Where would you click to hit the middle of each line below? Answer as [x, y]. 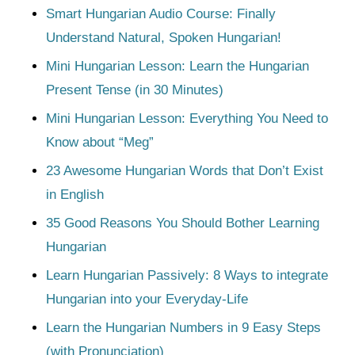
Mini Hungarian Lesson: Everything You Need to [187, 118]
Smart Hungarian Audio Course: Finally [160, 14]
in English [74, 195]
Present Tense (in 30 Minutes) [134, 90]
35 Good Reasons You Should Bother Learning [182, 223]
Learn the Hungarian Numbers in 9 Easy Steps [183, 328]
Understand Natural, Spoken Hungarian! [165, 38]
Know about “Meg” [99, 142]
